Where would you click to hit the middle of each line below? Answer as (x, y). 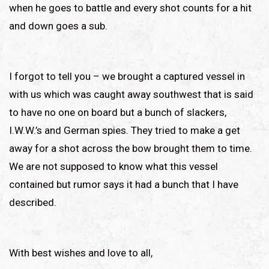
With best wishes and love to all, (81, 252)
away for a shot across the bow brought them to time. (131, 148)
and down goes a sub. (58, 26)
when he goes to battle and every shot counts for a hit (130, 8)
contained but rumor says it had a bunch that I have (124, 184)
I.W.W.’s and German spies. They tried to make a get (125, 130)
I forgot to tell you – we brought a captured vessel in (127, 76)
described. (33, 202)
